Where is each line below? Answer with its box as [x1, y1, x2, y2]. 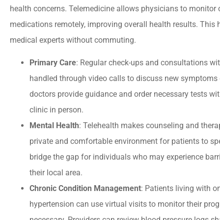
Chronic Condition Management [29, 184, 141, 193]
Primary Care [29, 58, 76, 68]
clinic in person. [29, 105, 83, 115]
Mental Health [29, 121, 79, 131]
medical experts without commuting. [10, 35, 136, 45]
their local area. [29, 168, 82, 178]
